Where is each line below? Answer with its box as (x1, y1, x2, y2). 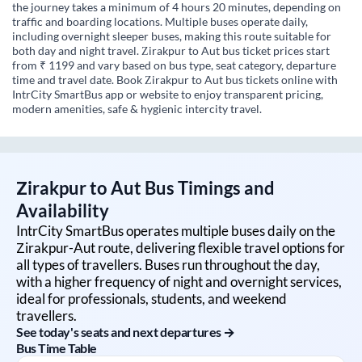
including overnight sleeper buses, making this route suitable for (12, 28, 331, 43)
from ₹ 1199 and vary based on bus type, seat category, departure (12, 57, 336, 72)
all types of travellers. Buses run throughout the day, (16, 255, 320, 273)
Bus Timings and (141, 176, 275, 199)
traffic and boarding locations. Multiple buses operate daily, (12, 14, 308, 28)
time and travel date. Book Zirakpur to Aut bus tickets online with (12, 72, 338, 86)
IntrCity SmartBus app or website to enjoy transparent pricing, (12, 86, 323, 101)
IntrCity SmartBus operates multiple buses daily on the (16, 221, 335, 239)
